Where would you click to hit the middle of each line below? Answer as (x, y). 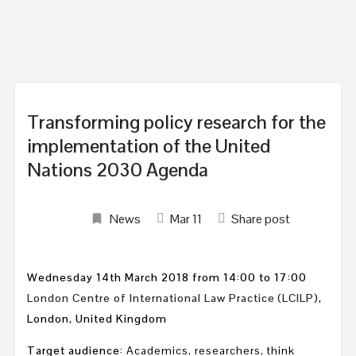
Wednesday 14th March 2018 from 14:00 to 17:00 (167, 277)
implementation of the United (149, 145)
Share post (261, 219)
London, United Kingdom (97, 318)
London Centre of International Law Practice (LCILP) (173, 298)
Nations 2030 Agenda (118, 169)
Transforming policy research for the (176, 122)
